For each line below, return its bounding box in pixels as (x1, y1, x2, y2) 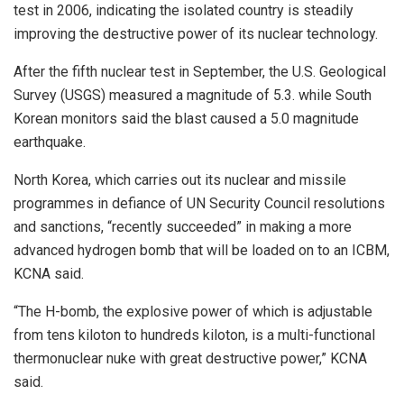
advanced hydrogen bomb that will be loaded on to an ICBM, (14, 242, 390, 260)
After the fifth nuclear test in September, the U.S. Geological (14, 63, 386, 81)
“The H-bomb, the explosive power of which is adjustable (14, 303, 372, 321)
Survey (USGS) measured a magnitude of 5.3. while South (14, 87, 372, 105)
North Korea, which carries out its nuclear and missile (14, 171, 346, 189)
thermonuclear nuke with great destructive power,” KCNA (14, 350, 367, 368)
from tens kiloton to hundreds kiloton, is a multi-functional (14, 326, 375, 344)
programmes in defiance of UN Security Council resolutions (14, 195, 385, 213)
